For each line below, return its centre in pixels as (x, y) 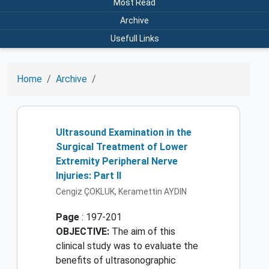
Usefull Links (134, 38)
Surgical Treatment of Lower (122, 147)
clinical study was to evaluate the (127, 246)
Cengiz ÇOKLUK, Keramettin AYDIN (121, 192)
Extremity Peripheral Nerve (117, 161)
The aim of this (142, 232)
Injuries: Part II (89, 175)
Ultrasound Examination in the (124, 132)
